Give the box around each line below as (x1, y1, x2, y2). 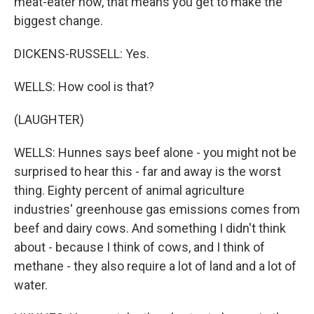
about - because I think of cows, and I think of (14, 240, 265, 254)
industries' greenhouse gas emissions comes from (14, 202, 300, 217)
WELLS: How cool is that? (14, 79, 154, 94)
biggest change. (14, 13, 103, 28)
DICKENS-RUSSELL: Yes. (14, 46, 149, 61)
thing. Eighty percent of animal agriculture (14, 183, 245, 198)
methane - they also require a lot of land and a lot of (14, 259, 296, 273)
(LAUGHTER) (14, 112, 84, 127)
